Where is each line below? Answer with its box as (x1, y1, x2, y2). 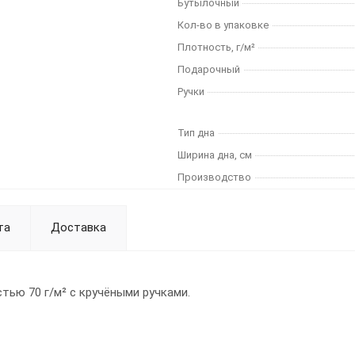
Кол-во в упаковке (177, 19, 269, 31)
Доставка (51, 220, 106, 235)
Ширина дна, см (177, 149, 252, 161)
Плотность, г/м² (177, 41, 255, 53)
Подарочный (177, 63, 240, 75)
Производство (177, 171, 251, 183)
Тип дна (177, 127, 215, 139)
